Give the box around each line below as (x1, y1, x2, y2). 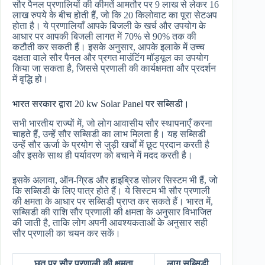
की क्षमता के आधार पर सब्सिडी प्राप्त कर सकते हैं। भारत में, (12, 196, 213, 206)
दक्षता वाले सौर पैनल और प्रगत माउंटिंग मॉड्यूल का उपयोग (12, 52, 208, 63)
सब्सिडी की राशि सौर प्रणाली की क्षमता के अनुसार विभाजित (12, 206, 212, 217)
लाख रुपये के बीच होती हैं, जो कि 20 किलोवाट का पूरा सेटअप (12, 9, 217, 20)
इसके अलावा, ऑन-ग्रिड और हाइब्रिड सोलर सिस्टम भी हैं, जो (12, 174, 218, 185)
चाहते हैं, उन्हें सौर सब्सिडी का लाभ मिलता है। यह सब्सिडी (12, 128, 206, 139)
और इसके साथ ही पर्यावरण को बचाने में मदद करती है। (12, 150, 193, 160)
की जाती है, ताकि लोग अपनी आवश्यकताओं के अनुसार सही (12, 217, 208, 228)
